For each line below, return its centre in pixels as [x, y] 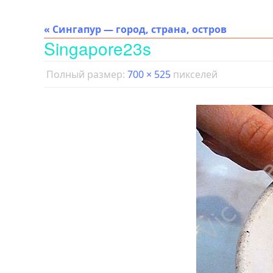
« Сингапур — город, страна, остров [135, 29]
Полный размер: [87, 74]
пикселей [194, 74]
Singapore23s [97, 48]
